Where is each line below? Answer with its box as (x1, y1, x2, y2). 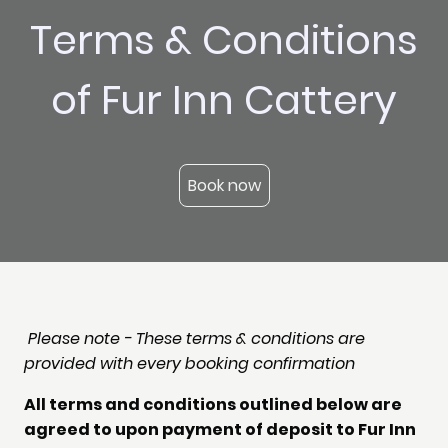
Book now (187, 174, 261, 198)
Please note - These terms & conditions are (28, 327, 365, 351)
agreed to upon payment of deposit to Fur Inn (24, 418, 416, 442)
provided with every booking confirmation (24, 352, 355, 376)
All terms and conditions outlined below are (24, 393, 402, 417)
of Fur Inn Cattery (51, 71, 397, 128)
